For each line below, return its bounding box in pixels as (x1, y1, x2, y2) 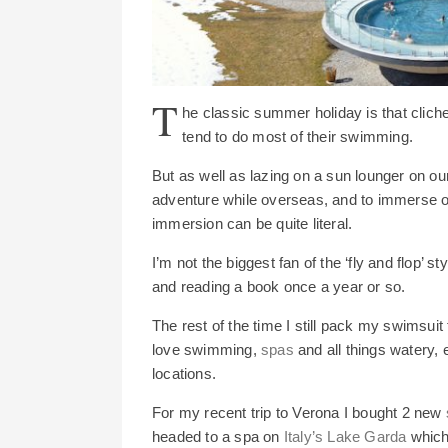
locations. (152, 365, 216, 383)
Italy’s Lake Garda (283, 428, 407, 446)
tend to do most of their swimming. (182, 128, 414, 146)
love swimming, (152, 341, 261, 359)
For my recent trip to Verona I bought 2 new (152, 404, 446, 422)
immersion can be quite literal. (152, 215, 353, 233)
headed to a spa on (152, 428, 284, 446)
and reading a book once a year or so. (152, 278, 406, 296)
